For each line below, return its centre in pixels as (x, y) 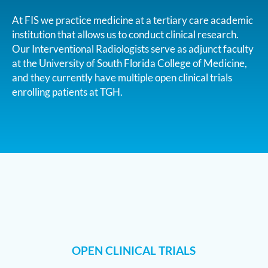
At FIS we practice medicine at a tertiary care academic (133, 20)
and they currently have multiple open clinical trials (122, 77)
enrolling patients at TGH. (67, 92)
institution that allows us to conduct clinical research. (125, 34)
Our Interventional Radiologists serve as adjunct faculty (133, 49)
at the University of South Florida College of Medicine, (130, 63)
